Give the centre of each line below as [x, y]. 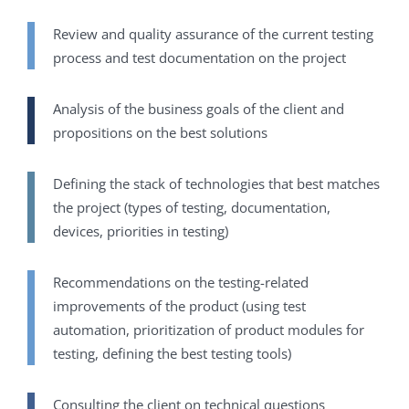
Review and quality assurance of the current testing [213, 34]
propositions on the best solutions [160, 133]
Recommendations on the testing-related [181, 283]
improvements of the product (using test [179, 306]
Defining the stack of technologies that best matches [216, 184]
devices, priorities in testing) [141, 231]
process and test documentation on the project [199, 58]
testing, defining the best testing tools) [172, 354]
